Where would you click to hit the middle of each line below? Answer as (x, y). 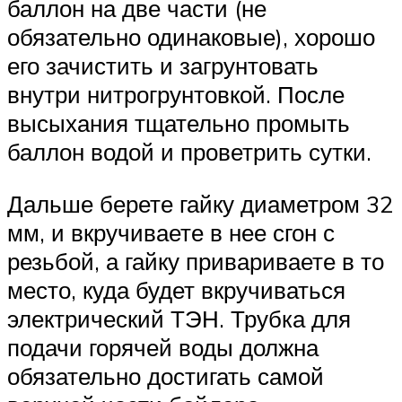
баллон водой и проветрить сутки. (189, 152)
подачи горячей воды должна (163, 347)
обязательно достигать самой (166, 376)
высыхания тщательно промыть (179, 123)
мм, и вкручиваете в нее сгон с (171, 232)
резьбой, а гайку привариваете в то (196, 261)
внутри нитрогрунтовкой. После (176, 95)
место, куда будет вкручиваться (176, 289)
